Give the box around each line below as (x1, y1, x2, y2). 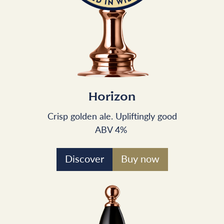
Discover (64, 151, 104, 165)
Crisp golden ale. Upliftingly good (47, 109, 177, 122)
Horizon (88, 90, 135, 103)
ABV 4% (94, 122, 129, 135)
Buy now (120, 151, 159, 165)
